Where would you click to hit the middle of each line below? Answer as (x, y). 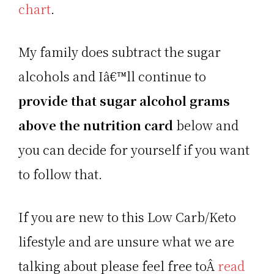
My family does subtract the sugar (120, 51)
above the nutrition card (96, 125)
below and (206, 125)
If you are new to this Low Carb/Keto (127, 217)
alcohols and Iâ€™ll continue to (112, 76)
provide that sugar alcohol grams (124, 100)
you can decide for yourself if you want (134, 149)
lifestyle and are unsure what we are (126, 241)
